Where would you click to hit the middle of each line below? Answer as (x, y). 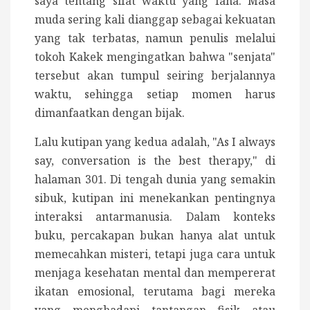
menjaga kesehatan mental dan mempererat (155, 272)
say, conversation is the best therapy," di (155, 160)
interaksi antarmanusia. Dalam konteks (155, 216)
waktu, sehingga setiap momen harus (155, 94)
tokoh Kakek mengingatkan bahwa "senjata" (155, 56)
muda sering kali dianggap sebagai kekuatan (155, 19)
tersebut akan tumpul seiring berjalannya (155, 75)
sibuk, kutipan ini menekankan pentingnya (155, 198)
